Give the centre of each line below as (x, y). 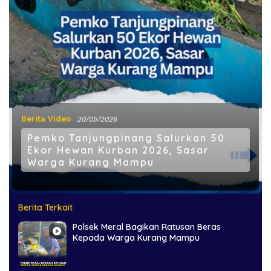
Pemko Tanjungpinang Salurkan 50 (126, 138)
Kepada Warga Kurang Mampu (136, 238)
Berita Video (46, 119)
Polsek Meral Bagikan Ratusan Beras (147, 227)
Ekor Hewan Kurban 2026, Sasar (118, 150)
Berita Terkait (45, 208)
